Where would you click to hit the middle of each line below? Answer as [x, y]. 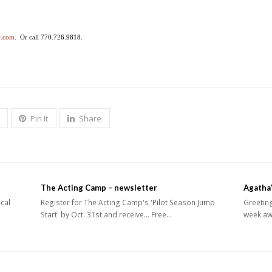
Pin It [39, 119]
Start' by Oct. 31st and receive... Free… [107, 215]
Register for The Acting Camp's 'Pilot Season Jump [128, 203]
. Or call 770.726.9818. [49, 37]
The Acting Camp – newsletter [99, 188]
